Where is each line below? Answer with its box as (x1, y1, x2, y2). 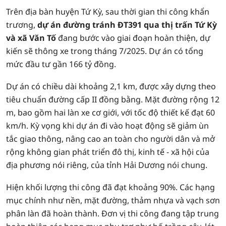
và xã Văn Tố (6, 32, 58, 43)
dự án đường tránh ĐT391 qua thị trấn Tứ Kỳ (37, 19, 217, 30)
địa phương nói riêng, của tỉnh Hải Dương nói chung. (6, 159, 207, 171)
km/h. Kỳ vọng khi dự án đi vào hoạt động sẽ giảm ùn (6, 120, 209, 131)
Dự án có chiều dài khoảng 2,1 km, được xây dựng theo (6, 81, 216, 92)
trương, (6, 19, 37, 30)
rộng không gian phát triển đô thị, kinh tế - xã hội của (6, 146, 209, 157)
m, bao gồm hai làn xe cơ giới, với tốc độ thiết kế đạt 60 (6, 107, 215, 118)
